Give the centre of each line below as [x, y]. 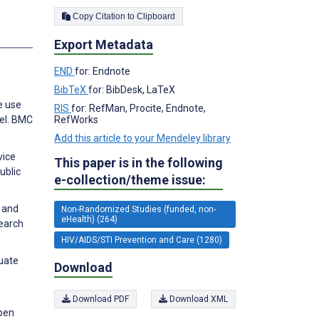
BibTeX [71, 89]
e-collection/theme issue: [130, 179]
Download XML [198, 299]
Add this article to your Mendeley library [142, 138]
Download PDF [100, 299]
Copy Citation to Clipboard [156, 16]
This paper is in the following [138, 162]
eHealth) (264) [89, 219]
